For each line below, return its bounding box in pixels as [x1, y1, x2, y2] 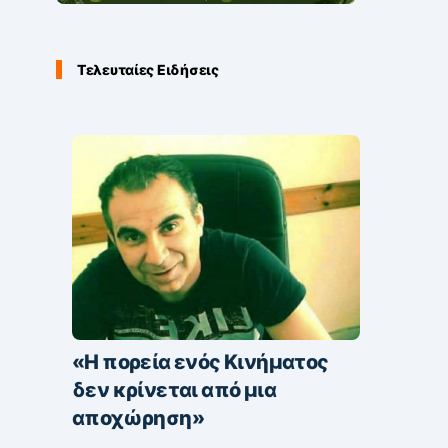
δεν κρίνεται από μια [72, 377, 276, 402]
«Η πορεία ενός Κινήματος [72, 349, 329, 374]
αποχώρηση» [72, 405, 204, 430]
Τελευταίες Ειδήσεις [77, 61, 219, 78]
